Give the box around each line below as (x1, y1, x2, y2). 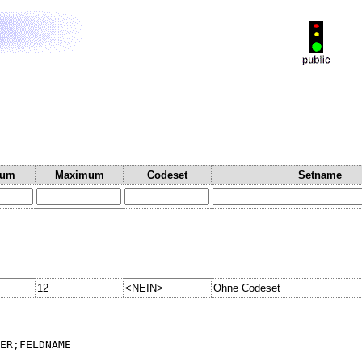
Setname (298, 168, 342, 181)
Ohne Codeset (213, 281, 280, 294)
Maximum (54, 168, 104, 181)
